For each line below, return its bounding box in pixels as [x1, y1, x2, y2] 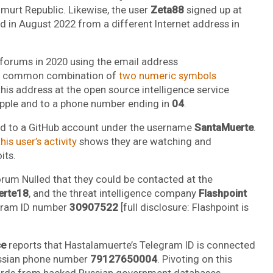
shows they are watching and [76, 135, 211, 147]
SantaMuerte [194, 121, 253, 133]
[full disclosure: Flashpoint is [120, 200, 249, 213]
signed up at [183, 3, 242, 16]
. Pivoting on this [157, 252, 232, 265]
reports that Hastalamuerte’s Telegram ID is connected [5, 238, 255, 251]
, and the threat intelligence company [28, 186, 199, 199]
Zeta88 [150, 3, 184, 16]
